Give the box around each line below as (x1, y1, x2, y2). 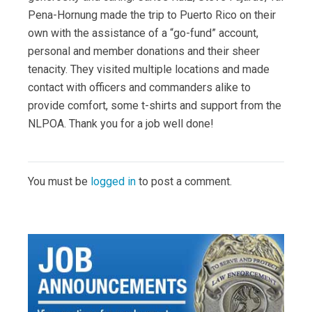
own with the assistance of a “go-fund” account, (28, 26, 258, 40)
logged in (91, 175, 136, 189)
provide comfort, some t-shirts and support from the (28, 99, 281, 113)
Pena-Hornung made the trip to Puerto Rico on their (28, 8, 276, 22)
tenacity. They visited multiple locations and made (28, 63, 270, 77)
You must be (28, 175, 91, 189)
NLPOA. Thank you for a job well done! (28, 117, 214, 131)
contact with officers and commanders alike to (28, 81, 251, 95)
